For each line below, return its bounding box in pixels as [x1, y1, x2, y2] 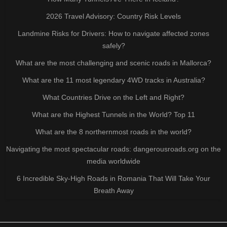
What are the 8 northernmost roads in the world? [35, 127, 192, 136]
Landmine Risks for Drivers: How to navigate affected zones [18, 29, 209, 37]
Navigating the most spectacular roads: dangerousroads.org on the [6, 144, 221, 153]
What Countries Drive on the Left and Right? [43, 93, 184, 101]
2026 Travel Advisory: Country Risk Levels [46, 12, 181, 20]
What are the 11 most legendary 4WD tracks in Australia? [22, 75, 205, 84]
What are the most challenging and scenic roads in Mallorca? [16, 58, 211, 67]
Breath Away [93, 186, 134, 195]
